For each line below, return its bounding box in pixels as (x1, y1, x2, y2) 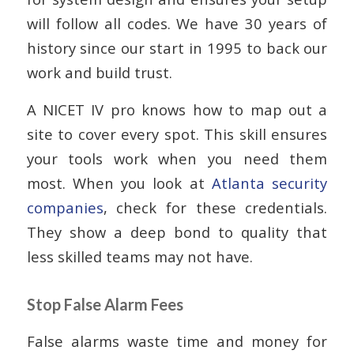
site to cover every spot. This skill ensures (26, 124, 328, 145)
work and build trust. (26, 62, 172, 83)
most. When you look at (26, 173, 213, 194)
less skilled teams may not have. (26, 247, 253, 267)
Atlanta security (212, 173, 328, 194)
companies (26, 198, 104, 218)
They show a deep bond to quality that (26, 222, 328, 243)
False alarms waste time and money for (26, 330, 328, 351)
